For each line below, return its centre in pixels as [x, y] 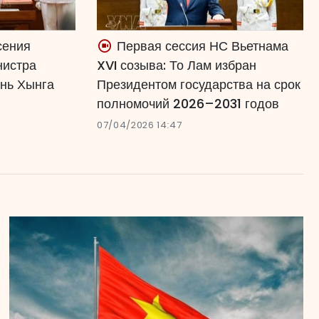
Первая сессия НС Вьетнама [201, 46]
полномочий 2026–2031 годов [188, 103]
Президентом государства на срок [199, 84]
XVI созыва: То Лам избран [177, 65]
